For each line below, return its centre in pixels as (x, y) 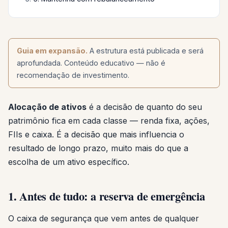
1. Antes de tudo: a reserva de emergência (107, 196)
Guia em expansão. (52, 50)
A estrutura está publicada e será (146, 50)
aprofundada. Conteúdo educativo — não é (91, 63)
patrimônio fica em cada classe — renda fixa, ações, (109, 120)
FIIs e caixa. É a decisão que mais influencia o (96, 134)
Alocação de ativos (47, 107)
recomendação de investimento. (73, 75)
